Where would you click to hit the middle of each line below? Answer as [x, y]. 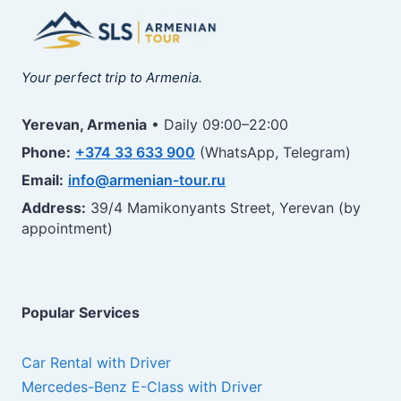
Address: [54, 208]
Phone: [46, 153]
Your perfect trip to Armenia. [112, 78]
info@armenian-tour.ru [147, 180]
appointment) [67, 229]
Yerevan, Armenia [84, 125]
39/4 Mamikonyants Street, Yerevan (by [223, 208]
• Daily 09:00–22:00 [218, 125]
